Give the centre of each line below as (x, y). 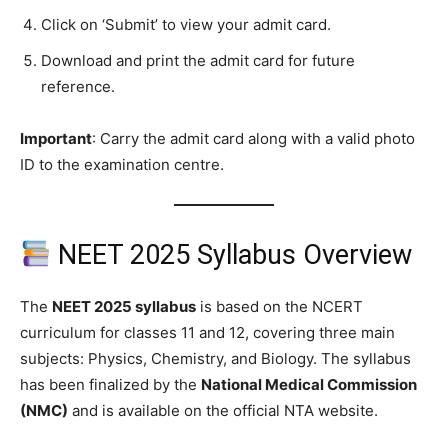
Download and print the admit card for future (198, 60)
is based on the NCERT (279, 306)
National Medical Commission (309, 384)
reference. (78, 86)
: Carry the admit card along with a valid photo (253, 138)
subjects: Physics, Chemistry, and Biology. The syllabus (215, 358)
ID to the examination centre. (122, 164)
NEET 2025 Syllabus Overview (231, 254)
